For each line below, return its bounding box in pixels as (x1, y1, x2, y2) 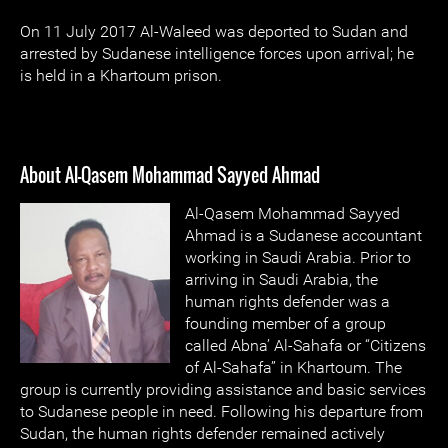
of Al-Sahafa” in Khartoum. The (185, 358, 402, 377)
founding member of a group (185, 314, 386, 333)
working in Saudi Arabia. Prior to (185, 248, 411, 267)
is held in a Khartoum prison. (20, 66, 222, 85)
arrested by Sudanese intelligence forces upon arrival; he (20, 44, 414, 63)
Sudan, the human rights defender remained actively (20, 424, 385, 443)
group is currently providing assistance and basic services (20, 380, 426, 399)
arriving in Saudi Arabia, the (185, 270, 378, 289)
